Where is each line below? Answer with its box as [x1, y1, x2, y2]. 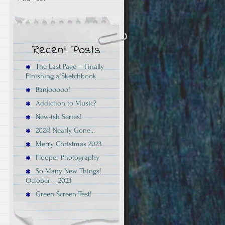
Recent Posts [32, 41, 100, 59]
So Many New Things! [34, 166, 101, 175]
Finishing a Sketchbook [26, 71, 96, 80]
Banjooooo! [34, 85, 70, 94]
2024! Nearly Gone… [34, 126, 95, 135]
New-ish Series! [34, 112, 82, 121]
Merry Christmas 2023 [34, 139, 101, 148]
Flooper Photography [34, 153, 99, 162]
